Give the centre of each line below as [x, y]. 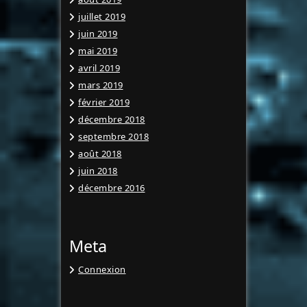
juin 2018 [98, 171]
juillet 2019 [102, 16]
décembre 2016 [112, 188]
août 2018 [100, 153]
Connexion [102, 269]
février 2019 [104, 102]
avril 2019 [99, 68]
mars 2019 [101, 85]
